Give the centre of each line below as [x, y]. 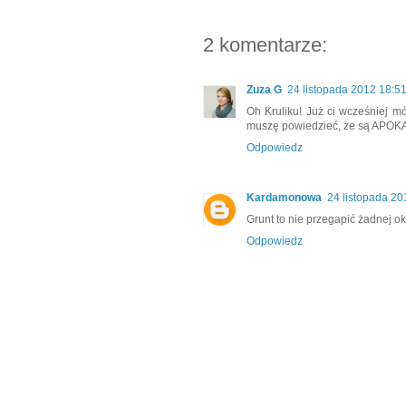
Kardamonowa [284, 198]
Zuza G [264, 90]
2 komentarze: [265, 45]
